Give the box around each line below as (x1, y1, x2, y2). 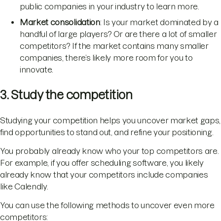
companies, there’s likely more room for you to (20, 53, 193, 62)
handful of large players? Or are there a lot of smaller (20, 29, 217, 38)
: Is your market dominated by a (100, 17, 219, 27)
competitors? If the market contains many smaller (20, 41, 209, 50)
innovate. (20, 65, 54, 74)
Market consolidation (20, 17, 100, 27)
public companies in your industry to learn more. (20, 1, 199, 11)
